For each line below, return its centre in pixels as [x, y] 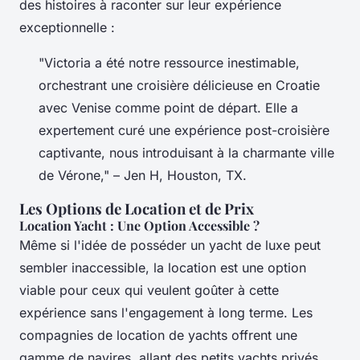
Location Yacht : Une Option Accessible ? [139, 225]
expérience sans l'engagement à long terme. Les [166, 312]
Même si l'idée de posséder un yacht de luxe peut [170, 245]
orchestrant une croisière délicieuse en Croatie [179, 85]
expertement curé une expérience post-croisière [184, 130]
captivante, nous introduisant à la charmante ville [186, 152]
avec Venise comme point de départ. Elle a [168, 107]
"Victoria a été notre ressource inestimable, [169, 62]
